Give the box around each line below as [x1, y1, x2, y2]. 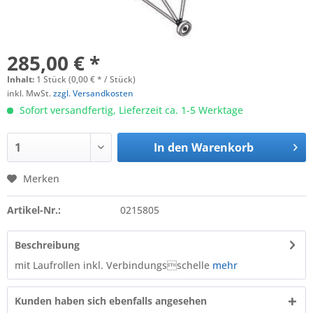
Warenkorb [191, 140, 254, 155]
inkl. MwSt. [7, 87, 53, 99]
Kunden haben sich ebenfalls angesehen [15, 294, 207, 307]
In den [153, 140, 189, 155]
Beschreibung [15, 238, 80, 252]
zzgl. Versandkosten [53, 87, 133, 99]
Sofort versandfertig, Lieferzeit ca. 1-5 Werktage [17, 103, 243, 117]
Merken [23, 172, 59, 185]
